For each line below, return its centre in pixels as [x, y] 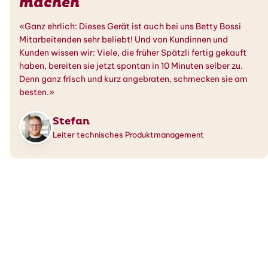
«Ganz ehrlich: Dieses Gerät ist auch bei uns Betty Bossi [130, 26]
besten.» [37, 92]
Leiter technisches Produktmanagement [128, 135]
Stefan [71, 121]
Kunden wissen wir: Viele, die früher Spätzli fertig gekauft [133, 52]
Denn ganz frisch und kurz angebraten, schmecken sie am [133, 79]
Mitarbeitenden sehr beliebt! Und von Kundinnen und [124, 39]
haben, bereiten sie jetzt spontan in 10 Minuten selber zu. [131, 66]
